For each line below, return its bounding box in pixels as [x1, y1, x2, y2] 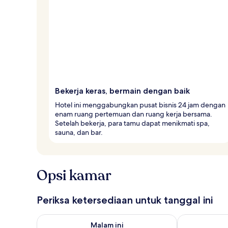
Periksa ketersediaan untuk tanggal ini [37, 193, 213, 206]
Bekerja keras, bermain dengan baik [55, 85, 190, 96]
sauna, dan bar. [55, 127, 103, 137]
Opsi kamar [37, 165, 111, 185]
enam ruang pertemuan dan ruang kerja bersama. [55, 109, 212, 119]
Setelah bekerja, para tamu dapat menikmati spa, [55, 118, 210, 128]
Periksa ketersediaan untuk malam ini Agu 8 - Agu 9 [36, 213, 224, 224]
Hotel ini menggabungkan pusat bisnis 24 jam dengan [55, 100, 225, 109]
